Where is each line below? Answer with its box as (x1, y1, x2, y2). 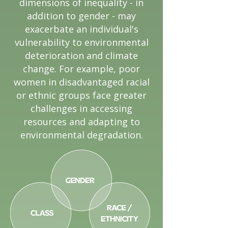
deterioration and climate (25, 49, 138, 62)
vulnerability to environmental (14, 36, 149, 48)
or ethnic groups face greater (16, 89, 147, 101)
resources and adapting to (23, 116, 140, 128)
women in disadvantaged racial (13, 76, 150, 88)
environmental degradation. (20, 129, 143, 141)
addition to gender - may (27, 10, 136, 22)
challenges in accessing (31, 102, 132, 115)
